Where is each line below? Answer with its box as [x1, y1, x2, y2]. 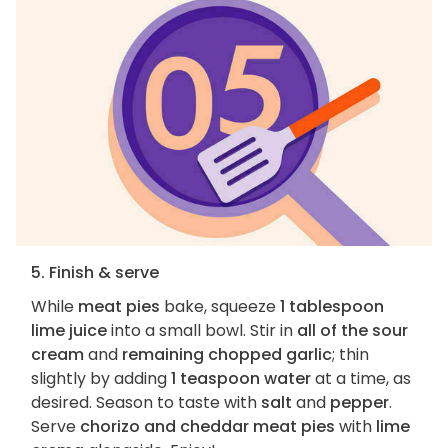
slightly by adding [31, 367, 171, 391]
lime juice [31, 319, 107, 343]
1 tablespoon [280, 295, 384, 319]
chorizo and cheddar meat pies [80, 415, 335, 439]
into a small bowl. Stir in [107, 319, 297, 343]
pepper [330, 391, 389, 415]
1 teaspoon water [171, 367, 311, 391]
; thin [332, 343, 369, 367]
